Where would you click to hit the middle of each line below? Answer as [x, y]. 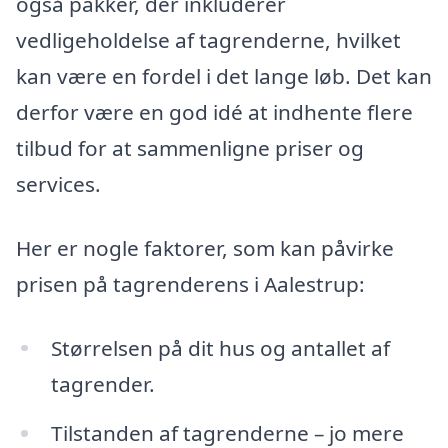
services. [58, 184]
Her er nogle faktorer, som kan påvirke [205, 247]
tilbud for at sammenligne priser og [190, 148]
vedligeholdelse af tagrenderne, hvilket [208, 40]
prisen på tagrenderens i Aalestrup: [190, 283]
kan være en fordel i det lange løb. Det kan [224, 76]
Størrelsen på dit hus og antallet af [220, 347]
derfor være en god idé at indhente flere [214, 112]
